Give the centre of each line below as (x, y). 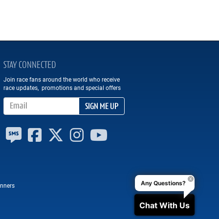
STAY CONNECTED (29, 66)
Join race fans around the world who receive (61, 79)
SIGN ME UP (101, 107)
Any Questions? (163, 183)
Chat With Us (164, 205)
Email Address (21, 101)
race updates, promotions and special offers (62, 88)
